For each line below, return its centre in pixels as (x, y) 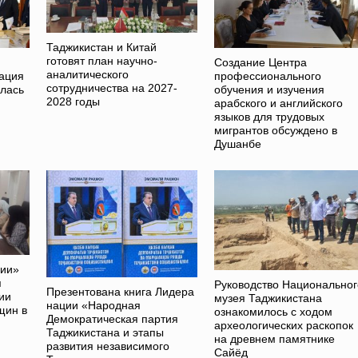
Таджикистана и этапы (105, 332)
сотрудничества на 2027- (112, 88)
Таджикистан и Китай (102, 47)
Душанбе (237, 144)
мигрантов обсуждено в (275, 131)
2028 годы (74, 101)
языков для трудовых (269, 117)
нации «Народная (94, 305)
